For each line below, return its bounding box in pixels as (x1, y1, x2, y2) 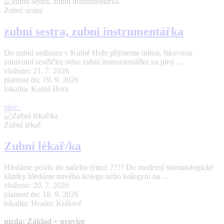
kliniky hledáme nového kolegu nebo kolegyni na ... (4, 172, 168, 181)
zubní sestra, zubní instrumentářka (4, 25, 183, 38)
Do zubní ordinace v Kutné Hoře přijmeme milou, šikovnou (4, 48, 192, 57)
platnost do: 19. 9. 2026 (4, 75, 78, 84)
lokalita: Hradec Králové (4, 199, 81, 208)
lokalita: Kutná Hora (4, 84, 68, 93)
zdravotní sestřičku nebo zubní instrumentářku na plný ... (4, 57, 182, 66)
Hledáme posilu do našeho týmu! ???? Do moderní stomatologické (4, 163, 213, 172)
